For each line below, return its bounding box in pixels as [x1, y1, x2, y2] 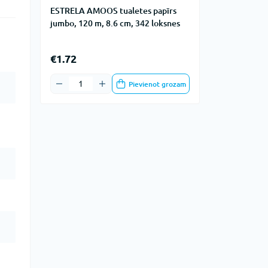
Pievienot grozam [128, 80, 186, 88]
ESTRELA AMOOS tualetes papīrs [50, 6, 176, 16]
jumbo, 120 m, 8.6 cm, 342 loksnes [50, 19, 180, 28]
